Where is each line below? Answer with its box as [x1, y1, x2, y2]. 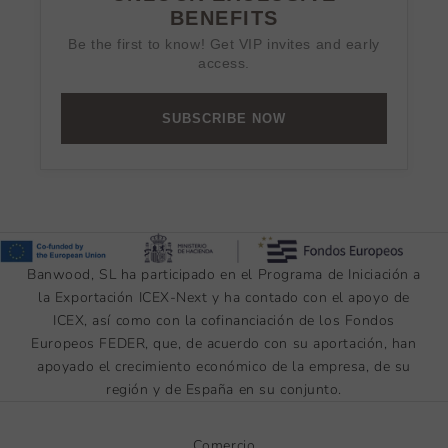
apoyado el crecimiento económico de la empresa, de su [37, 356, 411, 376]
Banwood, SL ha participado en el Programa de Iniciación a [27, 264, 421, 284]
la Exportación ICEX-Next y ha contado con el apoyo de [38, 287, 410, 307]
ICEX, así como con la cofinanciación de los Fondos [53, 310, 395, 330]
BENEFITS [169, 7, 279, 30]
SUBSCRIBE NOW [162, 111, 286, 127]
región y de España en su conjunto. [105, 379, 343, 399]
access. [198, 55, 250, 72]
